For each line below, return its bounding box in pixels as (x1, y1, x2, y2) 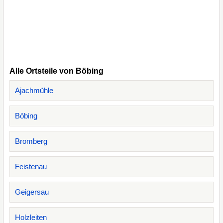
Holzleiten (15, 213, 47, 222)
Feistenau (15, 162, 47, 171)
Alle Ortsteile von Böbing (9, 67, 104, 75)
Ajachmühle (15, 86, 53, 95)
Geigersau (15, 188, 49, 196)
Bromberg (15, 137, 47, 145)
